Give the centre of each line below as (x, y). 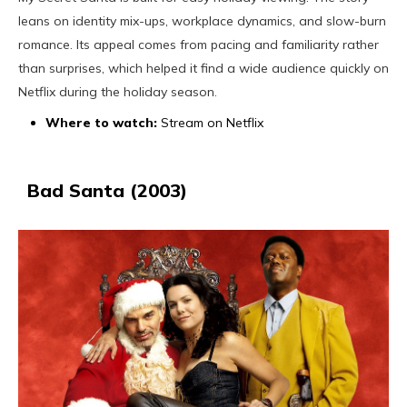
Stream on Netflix (210, 122)
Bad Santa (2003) (107, 190)
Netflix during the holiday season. (118, 91)
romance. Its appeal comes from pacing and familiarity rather (199, 44)
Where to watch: (101, 122)
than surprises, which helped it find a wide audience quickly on (203, 68)
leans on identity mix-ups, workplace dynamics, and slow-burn (202, 20)
